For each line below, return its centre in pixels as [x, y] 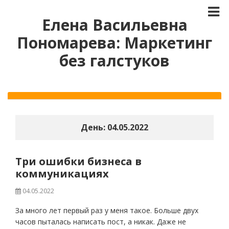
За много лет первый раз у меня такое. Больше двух [107, 210]
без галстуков [114, 61]
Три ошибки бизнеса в [78, 161]
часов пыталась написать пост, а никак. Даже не [101, 222]
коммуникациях [62, 174]
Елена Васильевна [114, 25]
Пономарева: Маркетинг [114, 43]
